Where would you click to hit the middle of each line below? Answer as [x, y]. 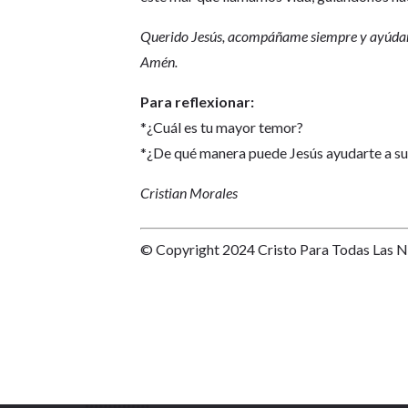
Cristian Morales [189, 192]
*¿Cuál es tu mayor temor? [222, 127]
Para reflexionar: [198, 101]
